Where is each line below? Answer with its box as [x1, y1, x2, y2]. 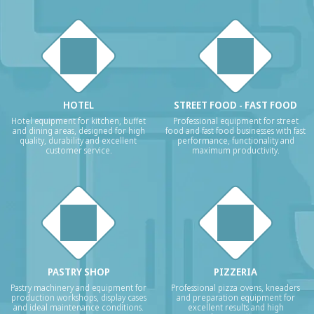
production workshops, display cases [11, 292, 146, 303]
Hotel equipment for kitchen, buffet [11, 115, 146, 127]
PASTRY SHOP [47, 265, 110, 278]
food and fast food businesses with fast [165, 125, 306, 137]
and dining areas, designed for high [12, 125, 145, 137]
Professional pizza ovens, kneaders [171, 282, 300, 294]
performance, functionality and [177, 135, 294, 146]
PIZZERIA [214, 265, 257, 278]
